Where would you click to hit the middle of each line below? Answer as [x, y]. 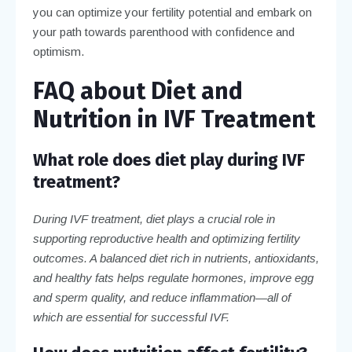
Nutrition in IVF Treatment [174, 119]
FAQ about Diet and [137, 91]
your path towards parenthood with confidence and [163, 31]
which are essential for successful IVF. [131, 317]
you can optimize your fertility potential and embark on [172, 12]
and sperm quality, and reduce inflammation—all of [161, 297]
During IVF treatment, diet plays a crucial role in [154, 218]
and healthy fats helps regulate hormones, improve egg [173, 277]
